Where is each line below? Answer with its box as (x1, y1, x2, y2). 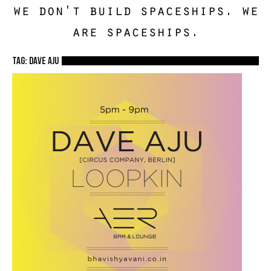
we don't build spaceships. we (13, 5, 258, 20)
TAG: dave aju (12, 54, 59, 67)
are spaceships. (72, 26, 199, 41)
